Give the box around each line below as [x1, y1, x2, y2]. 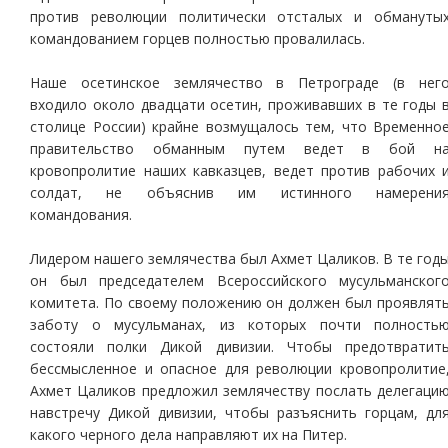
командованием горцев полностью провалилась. [30, 29, 365, 48]
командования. [30, 205, 132, 224]
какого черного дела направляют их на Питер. [30, 425, 347, 444]
